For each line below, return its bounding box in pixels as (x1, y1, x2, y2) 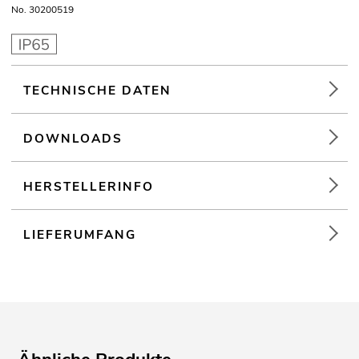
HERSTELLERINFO (23, 178, 155, 196)
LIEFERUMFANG (23, 226, 137, 244)
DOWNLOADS (23, 130, 123, 147)
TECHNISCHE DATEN (23, 82, 172, 99)
